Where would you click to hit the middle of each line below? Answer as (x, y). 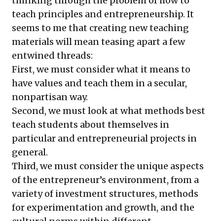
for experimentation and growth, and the (103, 207)
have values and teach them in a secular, (99, 83)
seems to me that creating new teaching (100, 28)
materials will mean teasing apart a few (98, 41)
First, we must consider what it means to (101, 69)
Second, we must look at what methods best (109, 110)
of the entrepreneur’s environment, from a (105, 180)
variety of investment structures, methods (105, 193)
